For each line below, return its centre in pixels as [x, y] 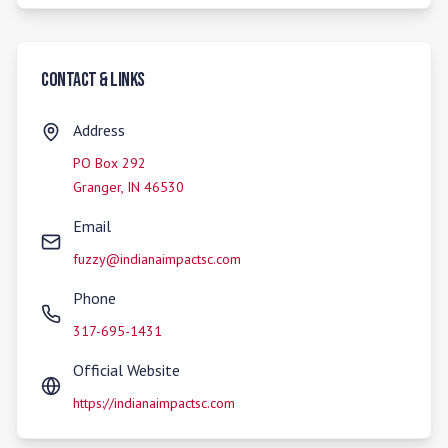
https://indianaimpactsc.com [154, 403]
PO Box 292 [109, 163]
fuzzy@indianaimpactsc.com [157, 259]
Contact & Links [93, 80]
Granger [97, 187]
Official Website [126, 370]
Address [99, 130]
